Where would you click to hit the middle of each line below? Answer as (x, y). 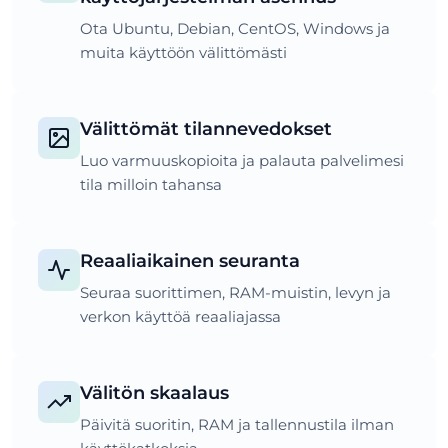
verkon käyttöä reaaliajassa (180, 316)
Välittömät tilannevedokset (206, 128)
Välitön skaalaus (154, 392)
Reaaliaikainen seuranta (190, 260)
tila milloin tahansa (151, 184)
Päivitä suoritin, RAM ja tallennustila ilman (237, 424)
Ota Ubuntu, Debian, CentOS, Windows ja (235, 28)
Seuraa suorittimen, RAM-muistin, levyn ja (235, 292)
